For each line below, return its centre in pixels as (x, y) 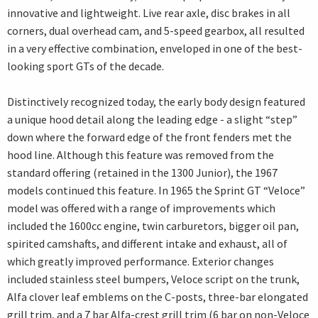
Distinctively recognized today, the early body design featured (156, 102)
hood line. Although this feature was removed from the (141, 155)
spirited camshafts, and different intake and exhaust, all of (147, 244)
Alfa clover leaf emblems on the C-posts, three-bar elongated (158, 297)
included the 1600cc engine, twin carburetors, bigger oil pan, (153, 226)
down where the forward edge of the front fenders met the (149, 137)
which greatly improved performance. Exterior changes (141, 262)
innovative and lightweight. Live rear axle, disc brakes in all (149, 13)
